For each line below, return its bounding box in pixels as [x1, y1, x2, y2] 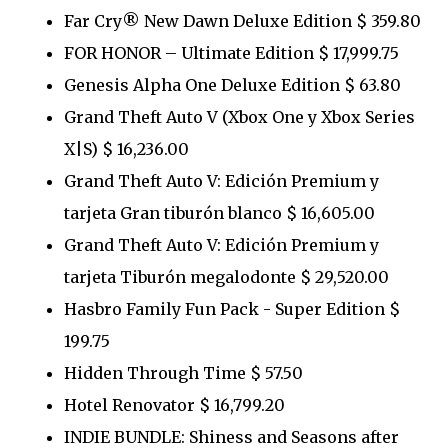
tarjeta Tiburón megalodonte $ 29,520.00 [64, 266, 389, 287]
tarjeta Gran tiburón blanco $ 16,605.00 [64, 202, 375, 223]
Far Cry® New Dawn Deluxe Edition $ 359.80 [64, 10, 421, 31]
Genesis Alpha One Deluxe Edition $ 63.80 [64, 74, 401, 95]
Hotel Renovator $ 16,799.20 [64, 394, 285, 415]
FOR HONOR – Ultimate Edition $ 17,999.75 [64, 42, 399, 63]
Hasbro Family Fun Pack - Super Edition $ [64, 298, 400, 319]
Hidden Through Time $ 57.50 [64, 362, 303, 383]
